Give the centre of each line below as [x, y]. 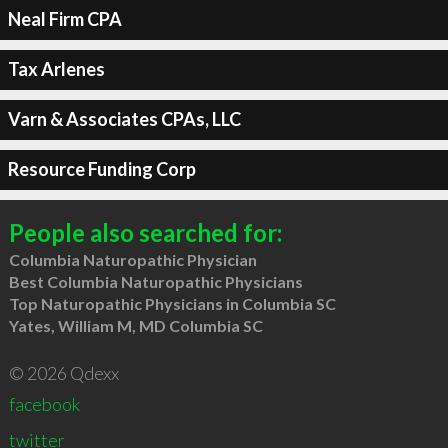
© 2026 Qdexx [63, 372]
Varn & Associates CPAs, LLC [124, 119]
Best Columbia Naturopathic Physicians [155, 281]
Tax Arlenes [56, 69]
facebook [44, 403]
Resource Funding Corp [101, 169]
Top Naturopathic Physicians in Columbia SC [172, 303]
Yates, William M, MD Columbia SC [135, 325]
